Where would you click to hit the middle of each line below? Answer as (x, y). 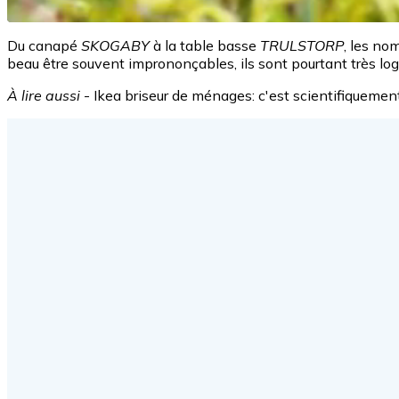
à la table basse (205, 45)
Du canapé (44, 45)
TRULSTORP (302, 45)
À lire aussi (44, 95)
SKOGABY (115, 45)
